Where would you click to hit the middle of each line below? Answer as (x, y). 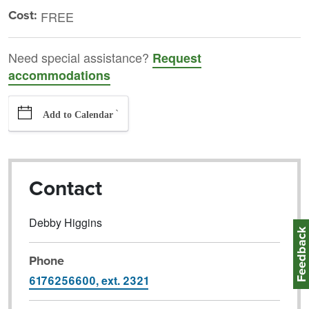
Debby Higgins (65, 223)
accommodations (59, 76)
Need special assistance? (80, 58)
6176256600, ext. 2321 (88, 281)
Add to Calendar (78, 115)
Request (177, 58)
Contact (65, 189)
